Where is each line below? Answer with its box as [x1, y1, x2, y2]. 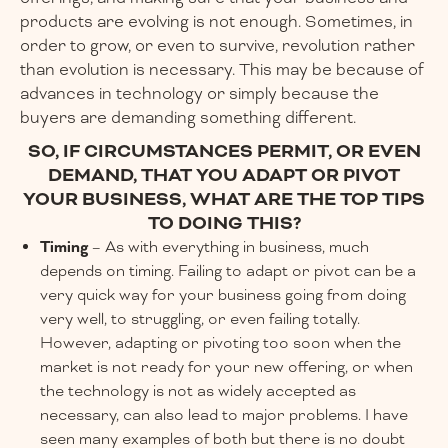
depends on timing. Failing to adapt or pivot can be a [40, 261, 416, 282]
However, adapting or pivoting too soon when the [40, 333, 401, 354]
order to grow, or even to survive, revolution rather [20, 35, 415, 57]
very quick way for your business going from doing [40, 285, 406, 306]
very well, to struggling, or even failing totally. [40, 309, 360, 330]
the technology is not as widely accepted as [40, 381, 356, 402]
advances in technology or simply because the [20, 83, 379, 105]
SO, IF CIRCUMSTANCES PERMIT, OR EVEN [27, 139, 421, 164]
